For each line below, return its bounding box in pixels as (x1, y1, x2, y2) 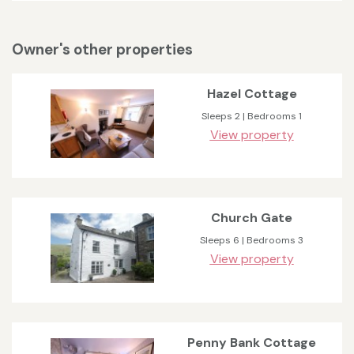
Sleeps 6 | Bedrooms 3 (200, 234, 303, 247)
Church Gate (211, 209, 292, 227)
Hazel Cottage (206, 85, 297, 103)
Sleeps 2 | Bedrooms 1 (201, 110, 302, 123)
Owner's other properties (12, 39, 193, 59)
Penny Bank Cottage (187, 333, 316, 351)
